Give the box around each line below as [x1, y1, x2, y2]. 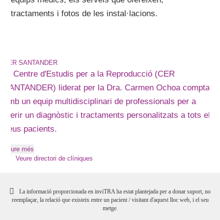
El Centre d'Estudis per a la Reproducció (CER [3, 69, 175, 79]
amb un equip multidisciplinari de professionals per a [3, 97, 196, 106]
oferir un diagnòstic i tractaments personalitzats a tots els [3, 110, 215, 120]
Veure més [3, 145, 34, 153]
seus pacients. [3, 124, 57, 134]
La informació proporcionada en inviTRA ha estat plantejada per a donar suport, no [19, 188, 211, 195]
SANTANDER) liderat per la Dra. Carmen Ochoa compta [3, 83, 210, 92]
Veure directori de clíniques [16, 155, 93, 162]
